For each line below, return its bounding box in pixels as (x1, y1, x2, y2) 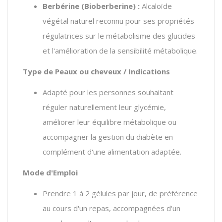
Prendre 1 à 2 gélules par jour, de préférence (43, 188, 198, 198)
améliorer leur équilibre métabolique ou (43, 116, 176, 127)
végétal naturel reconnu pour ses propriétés (43, 15, 194, 26)
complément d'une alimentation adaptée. (43, 146, 181, 157)
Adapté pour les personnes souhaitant (43, 87, 173, 97)
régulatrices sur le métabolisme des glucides (43, 30, 195, 41)
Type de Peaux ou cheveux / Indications (23, 66, 170, 76)
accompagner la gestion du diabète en (43, 131, 173, 142)
